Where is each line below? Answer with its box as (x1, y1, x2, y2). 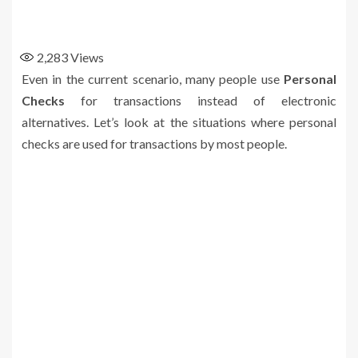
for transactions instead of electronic (81, 92, 336, 108)
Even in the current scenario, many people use (22, 70, 284, 86)
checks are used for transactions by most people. (22, 135, 287, 151)
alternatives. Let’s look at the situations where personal (22, 113, 336, 129)
